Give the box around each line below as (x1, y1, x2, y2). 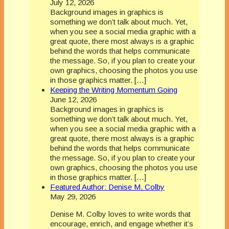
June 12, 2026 (50, 95, 97, 104)
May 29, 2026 (50, 192, 96, 201)
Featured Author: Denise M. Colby (50, 182, 165, 192)
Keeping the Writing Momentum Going (50, 85, 177, 95)
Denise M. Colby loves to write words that (50, 210, 191, 219)
